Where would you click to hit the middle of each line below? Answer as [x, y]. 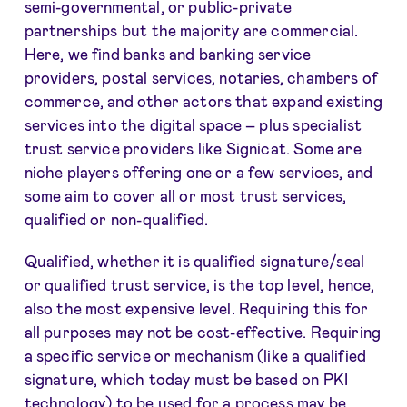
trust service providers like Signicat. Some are [193, 148]
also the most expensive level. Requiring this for [196, 308]
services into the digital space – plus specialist [193, 124]
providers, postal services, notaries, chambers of [201, 77]
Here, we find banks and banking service [168, 53]
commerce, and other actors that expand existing [203, 100]
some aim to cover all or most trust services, [185, 195]
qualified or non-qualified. [116, 218]
